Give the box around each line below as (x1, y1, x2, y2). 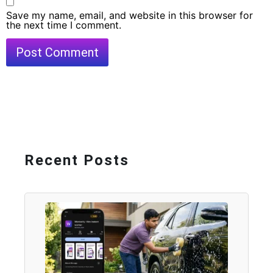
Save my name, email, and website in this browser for (6, 9, 253, 21)
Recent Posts (24, 152, 129, 169)
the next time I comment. (6, 18, 121, 31)
